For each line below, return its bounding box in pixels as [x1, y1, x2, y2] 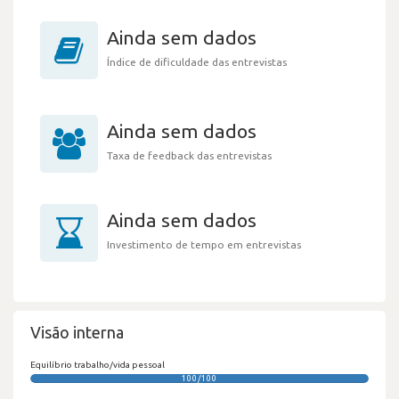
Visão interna [30, 322, 124, 341]
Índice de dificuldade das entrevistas [107, 55, 287, 68]
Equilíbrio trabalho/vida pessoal [30, 359, 165, 370]
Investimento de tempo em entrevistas [107, 238, 301, 250]
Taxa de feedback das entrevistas [107, 149, 272, 161]
